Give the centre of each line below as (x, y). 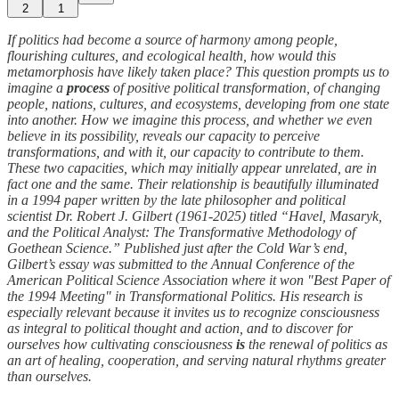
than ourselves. (49, 376)
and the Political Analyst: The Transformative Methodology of (181, 232)
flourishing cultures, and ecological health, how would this (171, 55)
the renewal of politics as (316, 344)
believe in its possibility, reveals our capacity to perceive (163, 135)
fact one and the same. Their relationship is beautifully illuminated (193, 183)
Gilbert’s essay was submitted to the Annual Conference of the (181, 264)
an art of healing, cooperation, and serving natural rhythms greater (196, 360)
